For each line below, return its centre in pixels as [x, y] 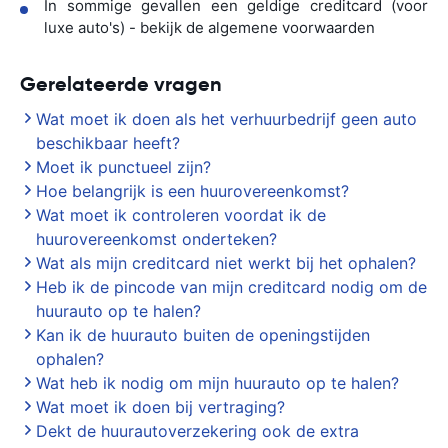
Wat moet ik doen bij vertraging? [160, 407]
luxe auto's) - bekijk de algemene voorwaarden [209, 27]
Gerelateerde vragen [121, 84]
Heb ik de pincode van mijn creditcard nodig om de [231, 287]
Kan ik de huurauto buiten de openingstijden [203, 335]
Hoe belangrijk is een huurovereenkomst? [192, 191]
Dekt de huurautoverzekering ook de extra [197, 431]
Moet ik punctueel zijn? [123, 167]
